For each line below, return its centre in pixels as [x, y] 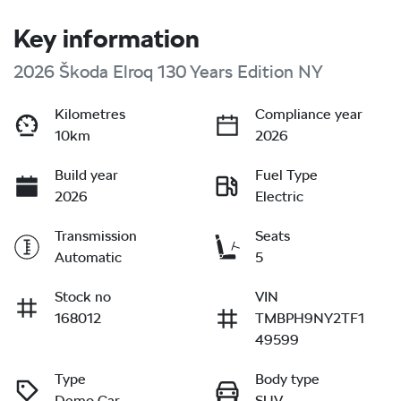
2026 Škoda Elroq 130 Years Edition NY [168, 71]
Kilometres [90, 114]
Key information [107, 38]
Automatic [88, 257]
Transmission [96, 235]
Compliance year [309, 114]
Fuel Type [286, 175]
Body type [287, 379]
